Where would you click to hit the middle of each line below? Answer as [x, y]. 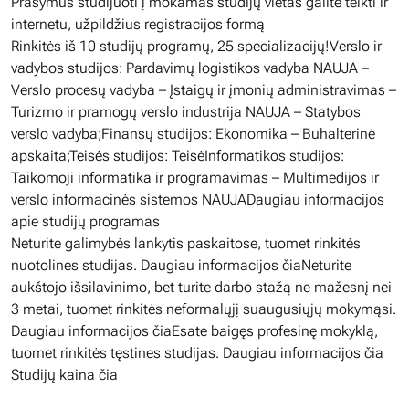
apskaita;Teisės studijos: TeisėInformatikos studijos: [178, 156]
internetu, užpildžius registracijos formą [138, 24]
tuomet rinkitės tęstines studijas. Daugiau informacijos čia [197, 353]
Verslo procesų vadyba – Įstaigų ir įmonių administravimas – [204, 90]
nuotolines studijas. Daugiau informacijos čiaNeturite [181, 265]
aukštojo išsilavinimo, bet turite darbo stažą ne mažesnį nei [201, 287]
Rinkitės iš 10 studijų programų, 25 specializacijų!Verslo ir [196, 46]
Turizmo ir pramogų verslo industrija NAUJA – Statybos [186, 112]
